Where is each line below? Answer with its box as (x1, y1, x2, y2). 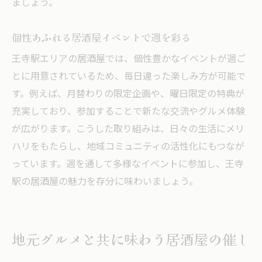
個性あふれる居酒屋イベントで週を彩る (12, 29, 191, 44)
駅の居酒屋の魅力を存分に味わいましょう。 (12, 174, 198, 190)
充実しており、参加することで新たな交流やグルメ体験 (12, 104, 245, 120)
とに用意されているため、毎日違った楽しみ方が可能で (12, 68, 246, 85)
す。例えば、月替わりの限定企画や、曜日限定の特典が (12, 86, 244, 102)
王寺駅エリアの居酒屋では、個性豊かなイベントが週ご (12, 51, 246, 67)
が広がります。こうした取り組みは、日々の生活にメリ (12, 121, 244, 137)
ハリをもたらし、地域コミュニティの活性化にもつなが (12, 139, 244, 155)
